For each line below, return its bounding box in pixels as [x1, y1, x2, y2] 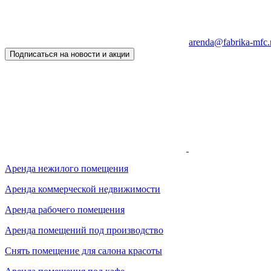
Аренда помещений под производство [5, 224, 163, 235]
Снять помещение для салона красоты [5, 245, 162, 256]
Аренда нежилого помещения [5, 163, 128, 174]
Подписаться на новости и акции [10, 49, 129, 59]
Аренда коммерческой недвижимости [5, 183, 160, 194]
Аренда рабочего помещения [5, 204, 125, 215]
